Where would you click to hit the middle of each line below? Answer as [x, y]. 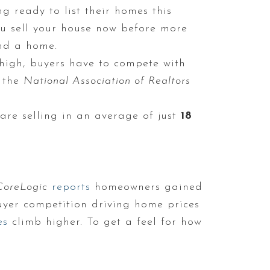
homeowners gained [146, 187]
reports [71, 187]
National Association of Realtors [107, 81]
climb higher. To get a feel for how [105, 222]
